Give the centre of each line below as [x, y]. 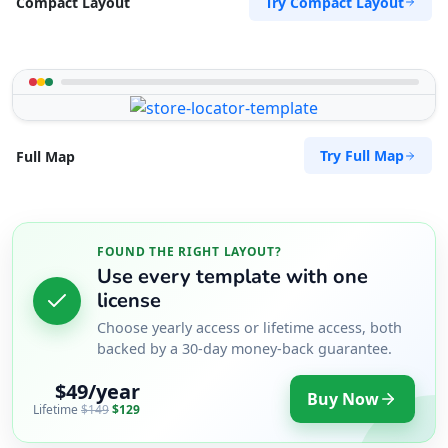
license [129, 300]
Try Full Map [362, 156]
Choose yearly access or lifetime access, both [249, 327]
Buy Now [343, 398]
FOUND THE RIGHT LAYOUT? [189, 252]
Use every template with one [232, 276]
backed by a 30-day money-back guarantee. [244, 348]
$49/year [97, 392]
